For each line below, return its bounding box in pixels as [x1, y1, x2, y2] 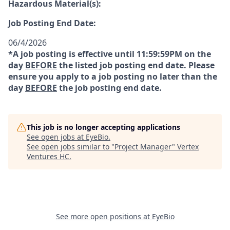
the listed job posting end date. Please [57, 60, 215, 71]
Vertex [177, 142, 199, 151]
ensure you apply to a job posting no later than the [8, 71, 217, 82]
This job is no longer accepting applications [27, 122, 180, 132]
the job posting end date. [57, 82, 162, 93]
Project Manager [114, 142, 172, 151]
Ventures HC [27, 151, 69, 161]
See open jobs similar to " [27, 142, 114, 151]
